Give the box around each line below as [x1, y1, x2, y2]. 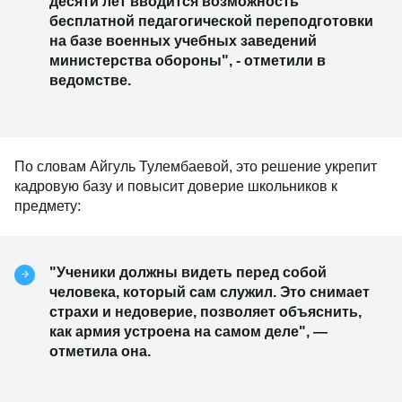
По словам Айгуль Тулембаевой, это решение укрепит [14, 159, 377, 174]
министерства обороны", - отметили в [49, 53, 326, 68]
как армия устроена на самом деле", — [49, 324, 328, 339]
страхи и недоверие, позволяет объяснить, [49, 304, 362, 319]
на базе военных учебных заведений [49, 33, 317, 48]
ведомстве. [49, 73, 131, 88]
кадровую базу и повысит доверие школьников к [14, 179, 337, 194]
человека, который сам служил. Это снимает [49, 284, 370, 300]
